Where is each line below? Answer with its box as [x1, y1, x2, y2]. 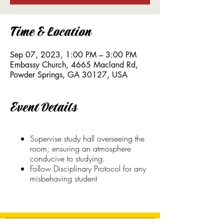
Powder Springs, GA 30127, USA [10, 69, 127, 80]
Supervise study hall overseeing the [30, 133, 144, 144]
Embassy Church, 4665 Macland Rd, [10, 59, 138, 70]
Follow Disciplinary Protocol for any [30, 163, 146, 174]
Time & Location [10, 23, 91, 41]
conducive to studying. [30, 153, 107, 164]
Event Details [10, 98, 76, 117]
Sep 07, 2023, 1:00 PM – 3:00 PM [10, 49, 136, 60]
